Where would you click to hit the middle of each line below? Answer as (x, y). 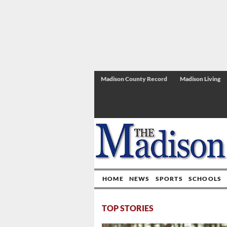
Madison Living (200, 79)
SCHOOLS (205, 179)
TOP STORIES (128, 208)
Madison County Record (134, 79)
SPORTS (169, 179)
